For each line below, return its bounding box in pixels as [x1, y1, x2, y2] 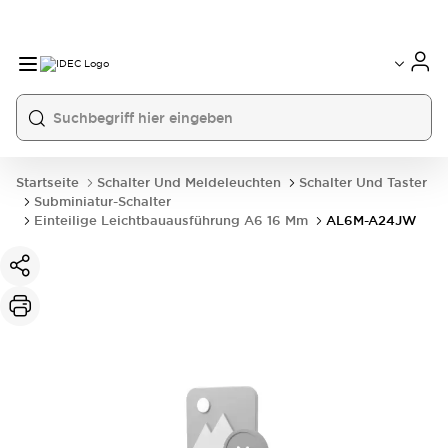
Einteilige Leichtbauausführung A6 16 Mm [34, 212, 308, 229]
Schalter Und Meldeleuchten [97, 174, 281, 191]
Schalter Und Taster [299, 174, 427, 191]
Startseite [16, 174, 79, 191]
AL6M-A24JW [326, 212, 417, 229]
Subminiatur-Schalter [34, 193, 171, 210]
